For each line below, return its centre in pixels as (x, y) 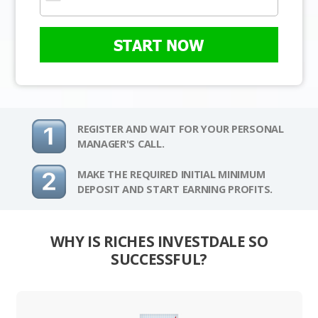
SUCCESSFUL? (159, 259)
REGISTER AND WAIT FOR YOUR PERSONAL (180, 129)
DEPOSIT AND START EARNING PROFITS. (175, 190)
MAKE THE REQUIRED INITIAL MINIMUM (171, 175)
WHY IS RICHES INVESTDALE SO (159, 242)
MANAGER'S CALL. (121, 144)
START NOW (159, 45)
